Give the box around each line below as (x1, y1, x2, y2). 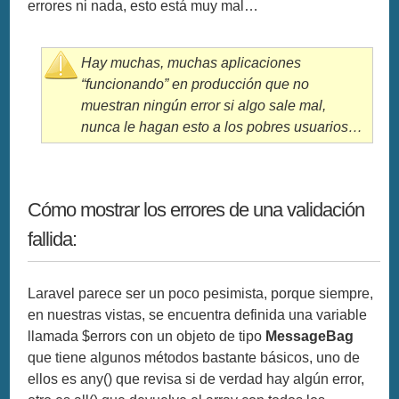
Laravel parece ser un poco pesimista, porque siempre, (28, 285, 374, 301)
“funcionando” (81, 76, 169, 92)
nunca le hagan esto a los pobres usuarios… (81, 118, 363, 134)
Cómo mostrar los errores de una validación (28, 198, 365, 221)
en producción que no (168, 76, 310, 92)
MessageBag (265, 328, 354, 344)
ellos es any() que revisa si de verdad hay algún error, (28, 370, 365, 387)
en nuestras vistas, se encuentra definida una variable (28, 306, 368, 322)
